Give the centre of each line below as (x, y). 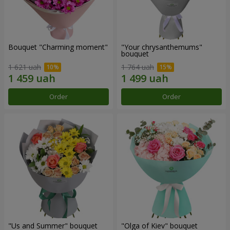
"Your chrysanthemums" (162, 47)
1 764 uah (138, 67)
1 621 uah (25, 67)
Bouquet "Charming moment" (58, 47)
